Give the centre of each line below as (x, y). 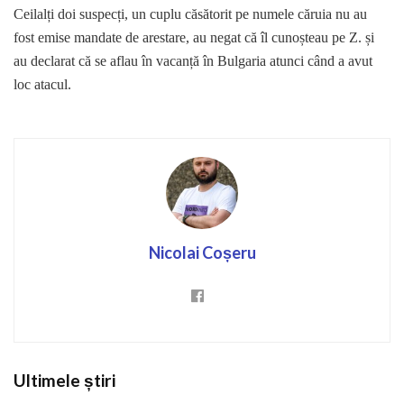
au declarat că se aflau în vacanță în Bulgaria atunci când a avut (193, 61)
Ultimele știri (64, 381)
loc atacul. (42, 85)
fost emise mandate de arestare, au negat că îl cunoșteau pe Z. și (194, 38)
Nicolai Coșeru (202, 253)
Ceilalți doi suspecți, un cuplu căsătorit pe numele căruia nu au (190, 14)
